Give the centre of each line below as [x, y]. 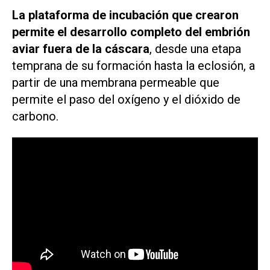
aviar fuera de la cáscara [81, 49]
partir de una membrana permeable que [116, 83]
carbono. [35, 117]
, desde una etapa [195, 49]
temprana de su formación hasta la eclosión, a [133, 66]
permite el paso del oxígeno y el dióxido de [126, 100]
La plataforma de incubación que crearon [125, 15]
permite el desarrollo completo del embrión [131, 32]
